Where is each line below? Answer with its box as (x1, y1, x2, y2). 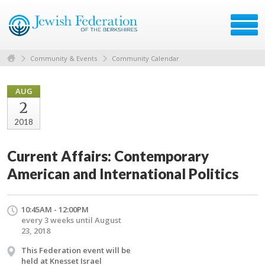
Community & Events (30, 53, 97, 63)
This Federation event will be (21, 244, 131, 256)
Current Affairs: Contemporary (7, 147, 209, 164)
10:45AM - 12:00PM (21, 203, 89, 215)
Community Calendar (112, 53, 179, 63)
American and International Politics (7, 164, 238, 182)
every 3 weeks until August (21, 214, 121, 225)
